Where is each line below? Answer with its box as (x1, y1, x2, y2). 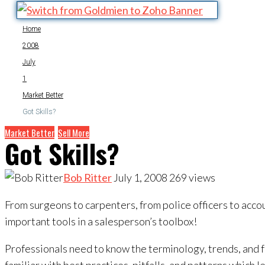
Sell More (58, 126, 89, 139)
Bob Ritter (63, 171, 112, 184)
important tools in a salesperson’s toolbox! (5, 215, 197, 228)
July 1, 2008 (114, 171, 167, 184)
